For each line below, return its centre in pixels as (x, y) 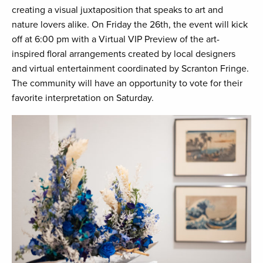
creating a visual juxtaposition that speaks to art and (117, 10)
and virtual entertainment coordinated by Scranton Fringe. (130, 69)
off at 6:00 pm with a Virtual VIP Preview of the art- (116, 40)
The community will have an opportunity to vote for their (127, 84)
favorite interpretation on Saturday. (83, 98)
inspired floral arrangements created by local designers (124, 54)
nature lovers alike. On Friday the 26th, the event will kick (130, 25)
